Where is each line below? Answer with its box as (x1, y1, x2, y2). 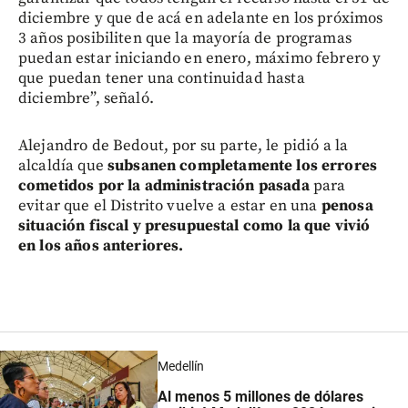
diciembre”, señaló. (18, 88, 154, 109)
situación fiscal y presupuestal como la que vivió (18, 216, 371, 237)
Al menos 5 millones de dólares (157, 388, 363, 406)
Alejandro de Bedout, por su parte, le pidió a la (18, 136, 349, 157)
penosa (317, 196, 373, 217)
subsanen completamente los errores (107, 156, 378, 177)
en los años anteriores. (18, 236, 184, 257)
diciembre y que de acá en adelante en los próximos (18, 8, 383, 29)
